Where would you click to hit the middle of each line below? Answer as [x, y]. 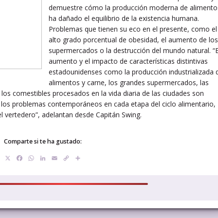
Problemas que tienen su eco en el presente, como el [133, 29]
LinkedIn [63, 158]
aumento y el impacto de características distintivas [128, 61]
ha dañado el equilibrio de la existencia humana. [124, 18]
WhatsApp [55, 158]
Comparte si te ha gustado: [43, 142]
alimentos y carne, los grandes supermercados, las [129, 82]
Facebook [41, 158]
